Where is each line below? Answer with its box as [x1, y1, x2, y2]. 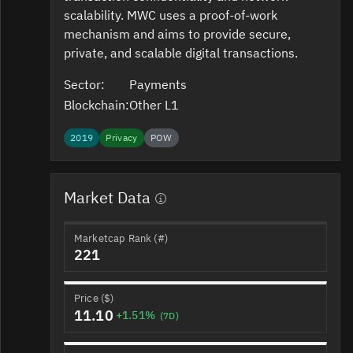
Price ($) [74, 292, 114, 306]
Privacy [106, 132, 138, 144]
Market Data [64, 186, 150, 208]
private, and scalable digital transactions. [64, 44, 298, 61]
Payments [129, 76, 190, 92]
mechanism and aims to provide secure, [64, 25, 291, 42]
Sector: [64, 76, 105, 92]
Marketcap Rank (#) [74, 231, 168, 245]
